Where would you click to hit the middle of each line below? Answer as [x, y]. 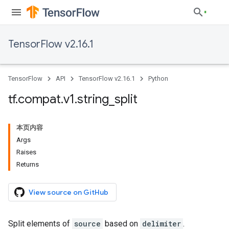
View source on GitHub [68, 192]
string [93, 99]
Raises [26, 152]
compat [39, 99]
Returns [28, 164]
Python [158, 78]
